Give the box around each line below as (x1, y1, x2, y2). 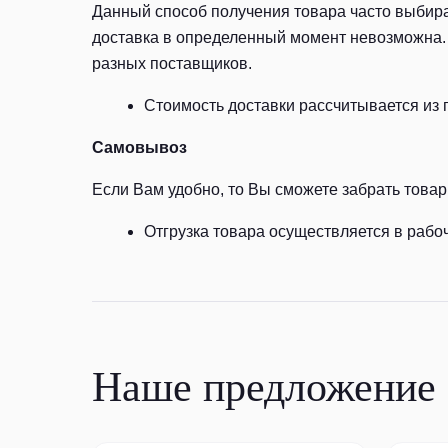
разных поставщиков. (92, 55, 252, 72)
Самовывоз (92, 139, 187, 156)
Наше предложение (92, 364, 436, 410)
